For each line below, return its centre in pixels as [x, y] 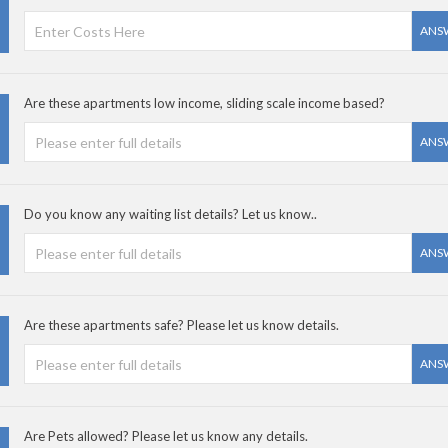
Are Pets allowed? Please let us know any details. [166, 436]
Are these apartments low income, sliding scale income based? [204, 103]
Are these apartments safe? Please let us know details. [181, 325]
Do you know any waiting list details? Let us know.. [170, 214]
